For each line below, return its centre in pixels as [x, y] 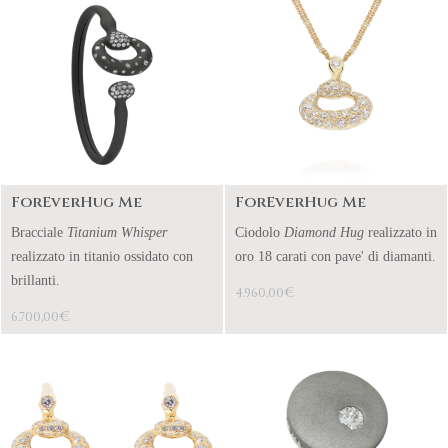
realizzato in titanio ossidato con [102, 256]
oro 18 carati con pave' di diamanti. [335, 256]
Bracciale [39, 232]
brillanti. [35, 280]
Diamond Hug [324, 232]
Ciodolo [259, 232]
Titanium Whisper [117, 232]
